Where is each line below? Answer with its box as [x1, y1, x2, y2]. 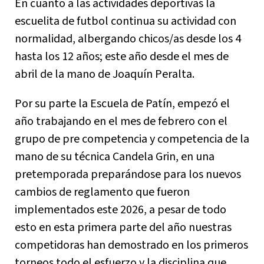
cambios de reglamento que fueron [15, 184, 190, 200]
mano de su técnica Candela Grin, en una [15, 148, 214, 165]
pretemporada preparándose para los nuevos [15, 166, 241, 183]
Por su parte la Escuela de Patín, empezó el [15, 95, 230, 112]
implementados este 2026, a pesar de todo [15, 202, 226, 218]
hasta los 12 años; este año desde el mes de [15, 48, 229, 65]
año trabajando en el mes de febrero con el [15, 113, 227, 130]
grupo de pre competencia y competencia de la [15, 131, 249, 147]
